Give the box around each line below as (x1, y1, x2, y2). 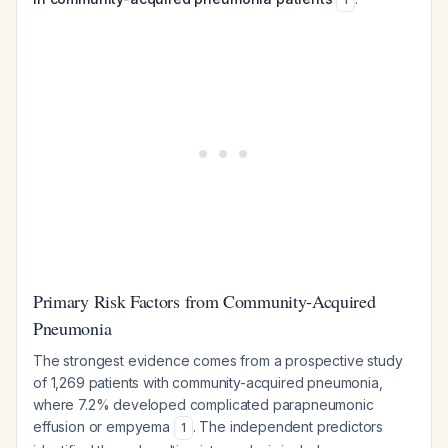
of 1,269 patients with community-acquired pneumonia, (33, 374, 383, 391)
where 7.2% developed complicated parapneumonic (33, 396, 374, 413)
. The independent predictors (192, 418, 384, 435)
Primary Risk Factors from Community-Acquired (33, 289, 376, 313)
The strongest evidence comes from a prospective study (33, 352, 403, 369)
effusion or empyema (33, 418, 174, 435)
